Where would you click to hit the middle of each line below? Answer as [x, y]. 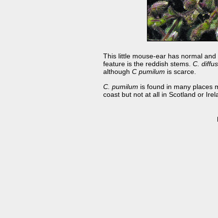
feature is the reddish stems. [148, 64]
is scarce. [181, 72]
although [118, 72]
